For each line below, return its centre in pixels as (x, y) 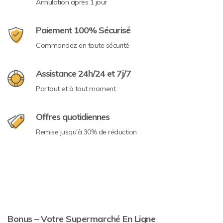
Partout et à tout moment (76, 89)
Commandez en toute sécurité (83, 45)
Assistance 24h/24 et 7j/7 (83, 73)
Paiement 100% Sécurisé (83, 30)
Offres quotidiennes (73, 117)
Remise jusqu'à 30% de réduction (86, 132)
